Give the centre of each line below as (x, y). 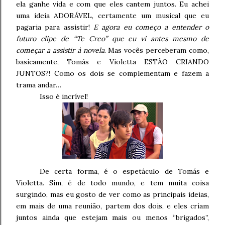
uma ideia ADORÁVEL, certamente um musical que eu (113, 16)
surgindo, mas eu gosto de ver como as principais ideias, (113, 195)
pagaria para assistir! (55, 27)
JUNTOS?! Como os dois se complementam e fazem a (113, 74)
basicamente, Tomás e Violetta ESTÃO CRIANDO (113, 62)
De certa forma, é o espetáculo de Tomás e (124, 172)
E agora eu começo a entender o (151, 27)
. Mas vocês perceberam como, (156, 50)
